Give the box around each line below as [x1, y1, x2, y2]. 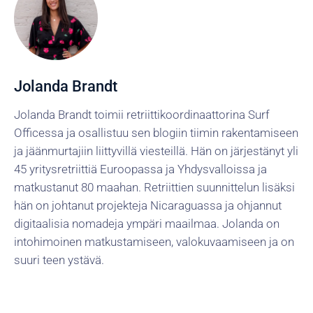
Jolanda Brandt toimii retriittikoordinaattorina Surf [14, 107, 270, 122]
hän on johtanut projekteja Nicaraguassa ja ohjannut [14, 198, 282, 212]
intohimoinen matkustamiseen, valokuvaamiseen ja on [14, 234, 294, 249]
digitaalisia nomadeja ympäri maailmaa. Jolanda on [14, 216, 279, 231]
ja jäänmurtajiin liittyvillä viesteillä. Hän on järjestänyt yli [14, 143, 298, 158]
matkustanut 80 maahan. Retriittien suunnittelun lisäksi [14, 180, 295, 194]
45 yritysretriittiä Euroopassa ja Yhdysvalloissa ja [14, 161, 267, 176]
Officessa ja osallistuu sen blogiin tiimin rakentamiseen [14, 125, 298, 140]
